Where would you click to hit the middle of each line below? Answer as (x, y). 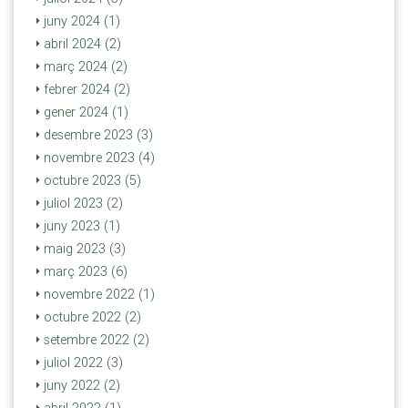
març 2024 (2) (84, 66)
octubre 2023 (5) (91, 180)
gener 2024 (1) (84, 112)
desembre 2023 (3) (97, 135)
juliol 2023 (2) (82, 203)
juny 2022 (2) (80, 385)
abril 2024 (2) (81, 44)
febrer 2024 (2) (85, 89)
